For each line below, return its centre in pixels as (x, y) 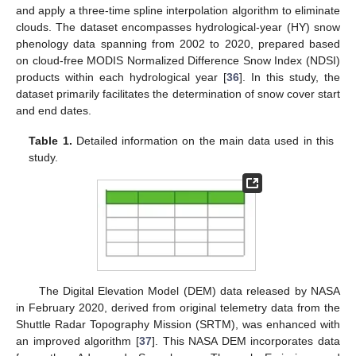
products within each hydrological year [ (121, 77)
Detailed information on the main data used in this (203, 140)
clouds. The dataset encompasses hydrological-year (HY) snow (178, 27)
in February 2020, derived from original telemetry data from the (178, 307)
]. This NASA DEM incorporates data (246, 341)
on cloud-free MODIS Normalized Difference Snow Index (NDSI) (178, 60)
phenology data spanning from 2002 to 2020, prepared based (178, 43)
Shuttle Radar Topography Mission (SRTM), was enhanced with (178, 324)
